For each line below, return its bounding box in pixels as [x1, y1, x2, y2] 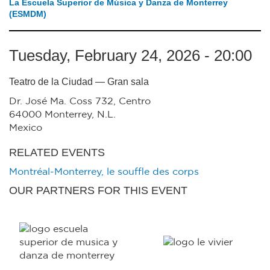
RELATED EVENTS [9, 146, 105, 159]
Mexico [9, 123, 42, 133]
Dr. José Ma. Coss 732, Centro [9, 96, 151, 106]
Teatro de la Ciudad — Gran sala [9, 77, 149, 87]
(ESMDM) [9, 9, 46, 19]
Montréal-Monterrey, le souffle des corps [9, 167, 199, 177]
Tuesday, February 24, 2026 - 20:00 [9, 46, 252, 64]
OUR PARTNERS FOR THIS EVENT [9, 184, 187, 196]
